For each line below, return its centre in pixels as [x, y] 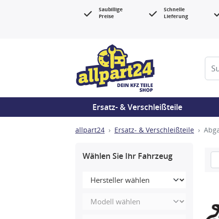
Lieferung [176, 16]
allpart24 [90, 130]
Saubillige [111, 10]
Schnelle [174, 10]
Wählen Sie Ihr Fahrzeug [128, 156]
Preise [106, 16]
